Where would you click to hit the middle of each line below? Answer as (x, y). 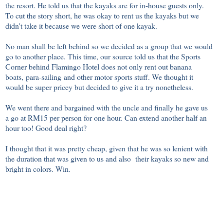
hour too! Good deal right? (46, 128)
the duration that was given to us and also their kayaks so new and (107, 159)
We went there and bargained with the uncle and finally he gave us (107, 108)
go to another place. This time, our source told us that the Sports (103, 56)
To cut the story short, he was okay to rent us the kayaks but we (102, 16)
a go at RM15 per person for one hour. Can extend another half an (106, 118)
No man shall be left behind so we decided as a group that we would (109, 46)
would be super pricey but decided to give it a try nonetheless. (99, 87)
